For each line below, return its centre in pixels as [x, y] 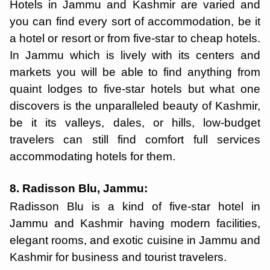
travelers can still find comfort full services [135, 140]
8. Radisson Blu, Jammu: [80, 188]
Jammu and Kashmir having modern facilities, [135, 223]
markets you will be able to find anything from [135, 72]
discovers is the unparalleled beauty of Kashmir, [135, 106]
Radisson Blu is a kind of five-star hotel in [135, 206]
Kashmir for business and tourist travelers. [118, 257]
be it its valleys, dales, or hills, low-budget [135, 123]
